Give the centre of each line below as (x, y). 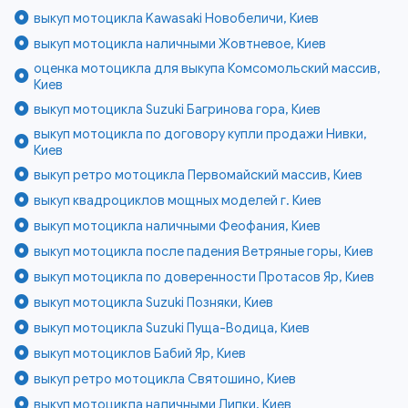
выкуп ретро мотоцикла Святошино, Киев (165, 378)
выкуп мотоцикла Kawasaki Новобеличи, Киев (177, 18)
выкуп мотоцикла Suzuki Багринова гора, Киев (178, 109)
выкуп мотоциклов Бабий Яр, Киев (140, 353)
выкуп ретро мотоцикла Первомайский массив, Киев (199, 174)
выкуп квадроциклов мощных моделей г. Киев (178, 200)
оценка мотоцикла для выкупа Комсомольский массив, (208, 68)
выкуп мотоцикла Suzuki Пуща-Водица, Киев (172, 327)
